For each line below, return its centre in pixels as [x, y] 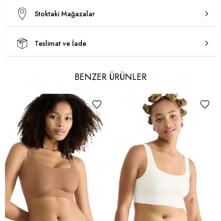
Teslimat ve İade [60, 44]
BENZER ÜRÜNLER [110, 77]
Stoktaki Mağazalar [65, 14]
